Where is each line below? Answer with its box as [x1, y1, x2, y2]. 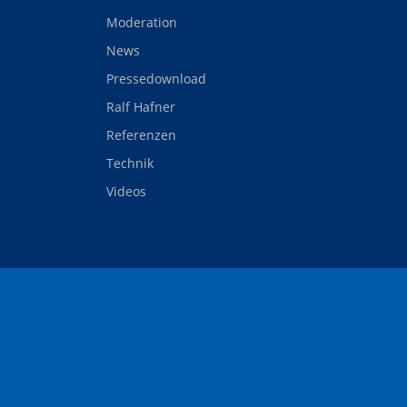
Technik [106, 154, 154, 173]
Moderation [106, 14, 177, 32]
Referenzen [106, 126, 176, 144]
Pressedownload [106, 70, 206, 88]
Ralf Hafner [106, 98, 175, 116]
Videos [106, 183, 146, 201]
